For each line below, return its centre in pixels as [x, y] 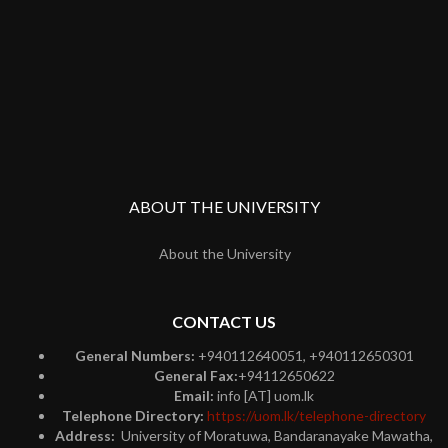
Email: [195, 395]
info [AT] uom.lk [265, 395]
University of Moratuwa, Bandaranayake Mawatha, [275, 435]
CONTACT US [224, 321]
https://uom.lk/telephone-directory [316, 415]
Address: [86, 435]
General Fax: [195, 375]
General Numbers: [136, 355]
